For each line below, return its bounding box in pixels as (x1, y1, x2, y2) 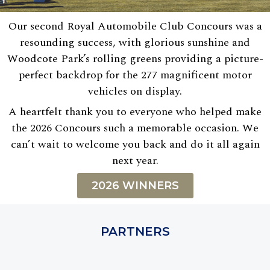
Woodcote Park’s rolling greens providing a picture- (7, 51, 263, 67)
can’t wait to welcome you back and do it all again (10, 136, 260, 152)
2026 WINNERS (91, 179, 179, 192)
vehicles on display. (88, 83, 182, 99)
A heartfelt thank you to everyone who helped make (8, 104, 262, 120)
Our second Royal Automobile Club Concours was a (8, 18, 262, 34)
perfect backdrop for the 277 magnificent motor (18, 67, 252, 83)
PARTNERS (100, 224, 170, 239)
